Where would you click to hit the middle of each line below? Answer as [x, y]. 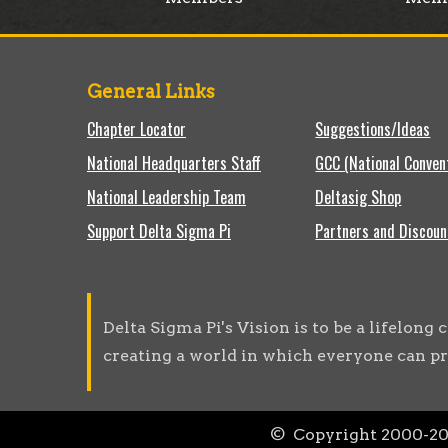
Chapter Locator [136, 129]
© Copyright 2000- [349, 434]
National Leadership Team [166, 197]
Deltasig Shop [358, 197]
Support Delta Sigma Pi [159, 231]
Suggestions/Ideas [373, 129]
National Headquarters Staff [174, 163]
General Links [151, 91]
